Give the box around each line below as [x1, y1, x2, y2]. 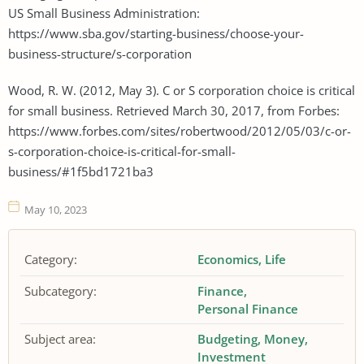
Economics [197, 251, 259, 268]
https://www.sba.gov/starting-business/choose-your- [8, 24, 304, 41]
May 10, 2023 [24, 201, 87, 217]
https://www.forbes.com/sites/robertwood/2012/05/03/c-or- [8, 122, 351, 139]
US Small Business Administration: [8, 4, 200, 21]
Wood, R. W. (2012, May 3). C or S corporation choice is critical [8, 81, 355, 98]
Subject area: [24, 331, 96, 348]
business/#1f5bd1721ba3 [8, 162, 154, 180]
